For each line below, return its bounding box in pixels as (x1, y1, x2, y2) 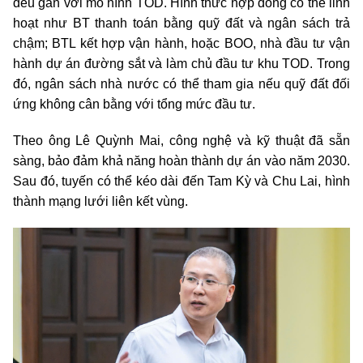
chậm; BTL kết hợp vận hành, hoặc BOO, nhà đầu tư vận (13, 36, 350, 51)
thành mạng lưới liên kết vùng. (13, 194, 188, 209)
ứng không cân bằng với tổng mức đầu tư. (13, 97, 255, 112)
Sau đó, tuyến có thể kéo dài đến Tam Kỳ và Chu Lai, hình (13, 174, 350, 189)
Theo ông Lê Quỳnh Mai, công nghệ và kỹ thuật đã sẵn (13, 134, 350, 148)
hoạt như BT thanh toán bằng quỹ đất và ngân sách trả (13, 16, 350, 31)
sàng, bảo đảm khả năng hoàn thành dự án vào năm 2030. (13, 154, 350, 169)
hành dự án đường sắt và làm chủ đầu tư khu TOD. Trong (13, 57, 350, 71)
